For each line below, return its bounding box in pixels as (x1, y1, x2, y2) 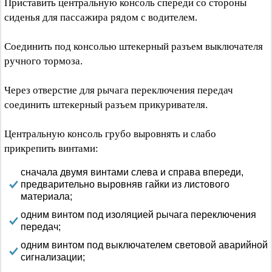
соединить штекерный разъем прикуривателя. (4, 99, 208, 110)
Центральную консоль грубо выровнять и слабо (4, 128, 216, 140)
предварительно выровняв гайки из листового (21, 179, 229, 189)
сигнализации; (21, 252, 85, 262)
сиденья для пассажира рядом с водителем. (4, 12, 197, 23)
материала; (21, 191, 72, 202)
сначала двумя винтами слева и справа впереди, (21, 167, 243, 177)
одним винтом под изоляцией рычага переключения (21, 209, 256, 220)
